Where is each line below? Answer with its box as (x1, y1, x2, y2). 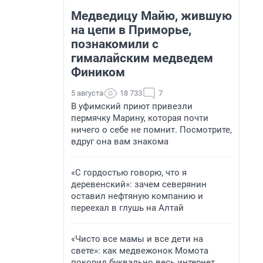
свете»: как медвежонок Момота (71, 245, 208, 256)
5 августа (71, 89, 103, 97)
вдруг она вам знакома (71, 136, 168, 147)
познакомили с (71, 37, 159, 51)
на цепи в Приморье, (71, 23, 191, 37)
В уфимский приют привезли (71, 101, 193, 112)
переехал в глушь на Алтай (71, 203, 184, 213)
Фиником (71, 65, 125, 79)
